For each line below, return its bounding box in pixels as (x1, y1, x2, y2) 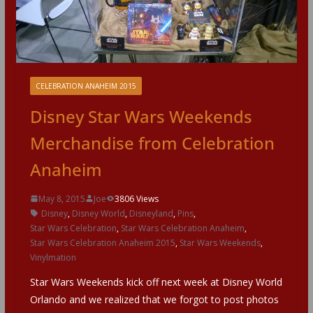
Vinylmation (29, 251, 76, 263)
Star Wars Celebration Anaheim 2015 (29, 236, 175, 249)
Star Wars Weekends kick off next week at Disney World (29, 275, 282, 289)
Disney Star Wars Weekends (29, 104, 252, 128)
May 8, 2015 (38, 192, 85, 205)
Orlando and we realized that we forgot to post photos (29, 292, 279, 306)
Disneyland (129, 207, 173, 219)
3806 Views (114, 192, 159, 205)
